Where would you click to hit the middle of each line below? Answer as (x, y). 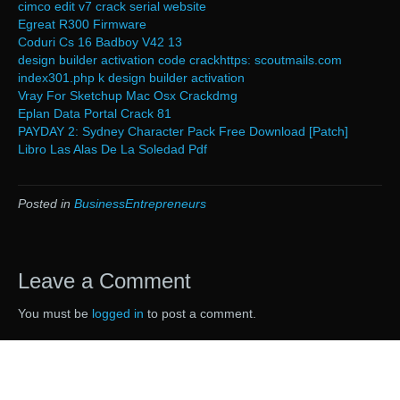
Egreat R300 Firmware (82, 25)
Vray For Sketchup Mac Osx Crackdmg (128, 96)
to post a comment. (200, 314)
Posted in (46, 204)
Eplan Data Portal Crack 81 (95, 114)
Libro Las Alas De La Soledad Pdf (112, 150)
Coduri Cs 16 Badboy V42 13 (100, 42)
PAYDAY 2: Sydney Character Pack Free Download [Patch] (183, 132)
